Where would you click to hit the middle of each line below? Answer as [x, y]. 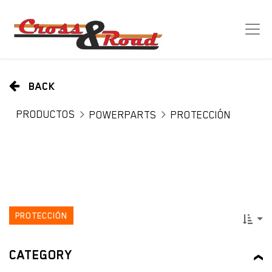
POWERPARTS [123, 114]
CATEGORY [41, 255]
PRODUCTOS [46, 114]
